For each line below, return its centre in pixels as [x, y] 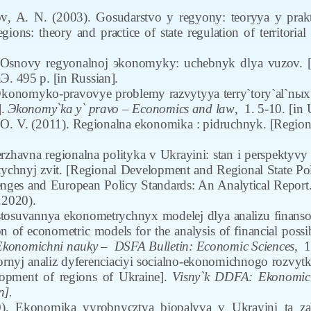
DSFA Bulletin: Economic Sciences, [206, 246]
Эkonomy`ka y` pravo [64, 109]
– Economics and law [177, 109]
